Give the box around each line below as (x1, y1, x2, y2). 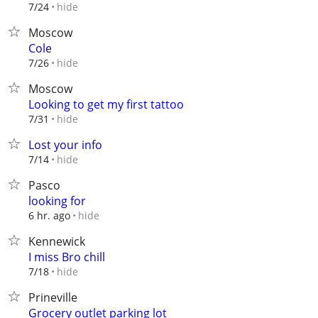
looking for (28, 193, 86, 209)
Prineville (28, 290, 77, 305)
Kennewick (28, 234, 85, 249)
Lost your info (28, 137, 102, 153)
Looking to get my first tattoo (28, 97, 184, 112)
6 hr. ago (28, 209, 70, 222)
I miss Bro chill (28, 249, 105, 265)
